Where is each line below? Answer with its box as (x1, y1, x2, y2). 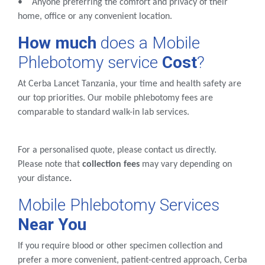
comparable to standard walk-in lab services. (18, 108, 189, 118)
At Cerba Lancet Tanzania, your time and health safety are (18, 79, 241, 89)
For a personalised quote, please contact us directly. (18, 146, 216, 156)
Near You (18, 215, 86, 235)
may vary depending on (140, 160, 232, 170)
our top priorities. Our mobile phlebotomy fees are (18, 93, 213, 104)
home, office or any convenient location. (18, 12, 172, 22)
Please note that (18, 160, 82, 170)
